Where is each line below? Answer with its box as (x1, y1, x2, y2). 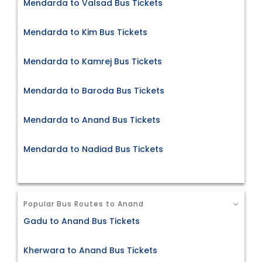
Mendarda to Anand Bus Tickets (23, 114, 160, 126)
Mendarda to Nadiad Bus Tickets (23, 143, 163, 156)
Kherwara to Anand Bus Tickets (23, 244, 157, 256)
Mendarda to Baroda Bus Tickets (23, 85, 164, 97)
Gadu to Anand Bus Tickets (23, 215, 140, 227)
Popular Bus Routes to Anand (23, 199, 144, 209)
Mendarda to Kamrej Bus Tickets (23, 56, 162, 68)
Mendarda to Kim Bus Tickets (23, 26, 147, 39)
